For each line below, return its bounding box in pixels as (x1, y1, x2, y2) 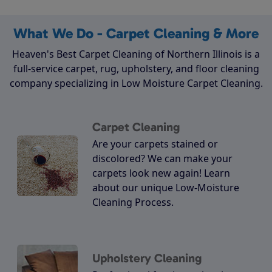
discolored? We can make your (92, 152, 233, 166)
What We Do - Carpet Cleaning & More (13, 25, 259, 42)
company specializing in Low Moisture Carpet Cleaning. (9, 76, 263, 90)
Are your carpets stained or (92, 137, 218, 151)
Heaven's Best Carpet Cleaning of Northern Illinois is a (12, 47, 260, 61)
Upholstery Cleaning (92, 251, 202, 266)
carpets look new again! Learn (92, 166, 230, 180)
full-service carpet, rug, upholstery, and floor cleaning (13, 62, 259, 76)
